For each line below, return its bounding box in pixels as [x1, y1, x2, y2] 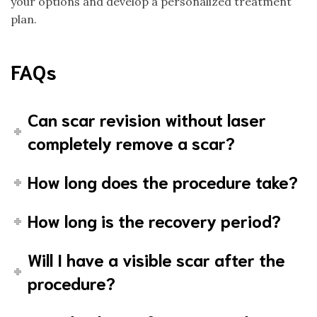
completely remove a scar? [28, 131, 236, 154]
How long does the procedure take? [28, 170, 299, 192]
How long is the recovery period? [28, 209, 282, 231]
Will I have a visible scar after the [28, 248, 286, 270]
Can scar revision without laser [28, 108, 267, 130]
